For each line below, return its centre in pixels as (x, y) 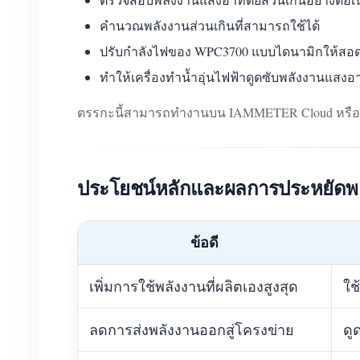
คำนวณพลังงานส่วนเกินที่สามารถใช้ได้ (210, 26)
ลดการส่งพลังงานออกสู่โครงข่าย (192, 330)
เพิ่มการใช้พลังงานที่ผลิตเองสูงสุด (194, 286)
